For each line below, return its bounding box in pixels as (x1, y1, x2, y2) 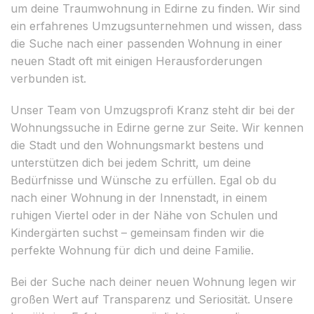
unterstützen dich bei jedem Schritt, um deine (11, 155, 251, 170)
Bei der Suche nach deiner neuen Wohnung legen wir (11, 274, 296, 289)
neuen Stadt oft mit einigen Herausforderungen (11, 53, 262, 68)
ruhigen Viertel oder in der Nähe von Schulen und (11, 207, 278, 222)
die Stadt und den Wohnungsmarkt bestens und (11, 137, 264, 152)
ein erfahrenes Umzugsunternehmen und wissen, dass (11, 18, 302, 33)
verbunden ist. (11, 71, 86, 86)
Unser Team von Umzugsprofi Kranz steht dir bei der (11, 102, 295, 117)
